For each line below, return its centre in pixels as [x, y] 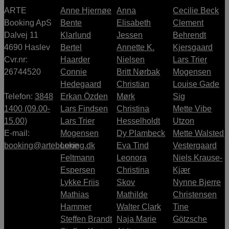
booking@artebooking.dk [50, 145]
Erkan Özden [84, 96]
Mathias [75, 194]
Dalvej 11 [21, 35]
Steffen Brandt [86, 219]
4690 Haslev [27, 47]
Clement [188, 22]
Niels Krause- [198, 157]
